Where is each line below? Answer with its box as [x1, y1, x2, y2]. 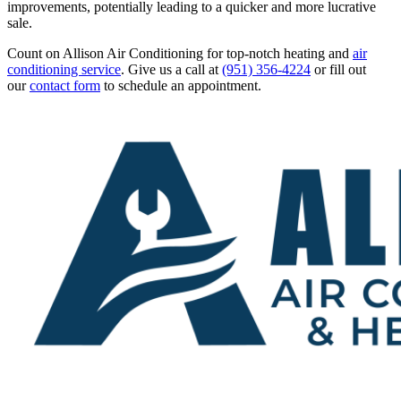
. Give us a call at [121, 62, 222, 78]
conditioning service [7, 62, 121, 78]
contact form [30, 78, 100, 94]
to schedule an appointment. [100, 78, 261, 94]
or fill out [311, 62, 366, 78]
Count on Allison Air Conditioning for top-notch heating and [7, 46, 353, 62]
